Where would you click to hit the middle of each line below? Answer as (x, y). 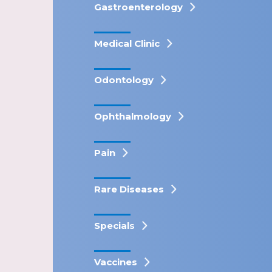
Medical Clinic (127, 43)
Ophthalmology (133, 116)
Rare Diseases (129, 189)
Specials (114, 226)
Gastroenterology (138, 7)
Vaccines (116, 262)
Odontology (124, 80)
